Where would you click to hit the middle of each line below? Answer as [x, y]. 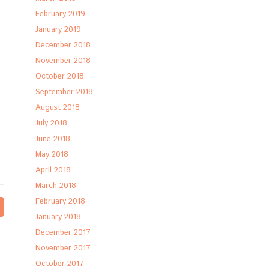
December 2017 [63, 233]
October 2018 [60, 77]
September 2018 [65, 92]
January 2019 [59, 30]
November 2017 [63, 248]
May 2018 [52, 155]
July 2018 [52, 123]
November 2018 [63, 61]
